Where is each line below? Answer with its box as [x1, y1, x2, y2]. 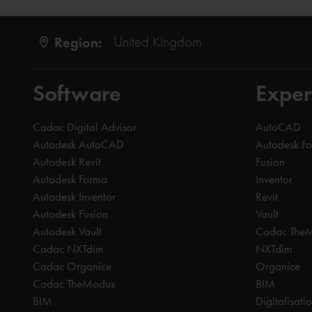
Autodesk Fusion [33, 207, 108, 221]
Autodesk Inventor [33, 189, 116, 204]
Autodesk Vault [33, 224, 102, 239]
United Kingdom [113, 33, 202, 51]
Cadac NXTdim [33, 242, 104, 256]
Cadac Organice [33, 259, 111, 274]
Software [33, 79, 121, 108]
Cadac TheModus [33, 276, 115, 291]
